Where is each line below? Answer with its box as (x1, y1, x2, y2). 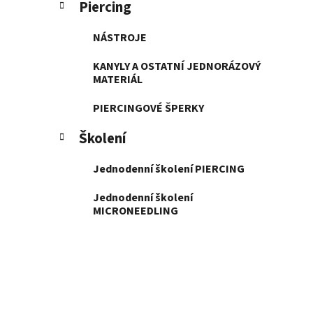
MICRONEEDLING (93, 203, 178, 219)
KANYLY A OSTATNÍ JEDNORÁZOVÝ (93, 59, 261, 75)
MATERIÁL (93, 72, 143, 88)
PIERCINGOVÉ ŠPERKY (93, 101, 204, 117)
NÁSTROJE (93, 30, 147, 46)
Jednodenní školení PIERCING (93, 161, 245, 177)
